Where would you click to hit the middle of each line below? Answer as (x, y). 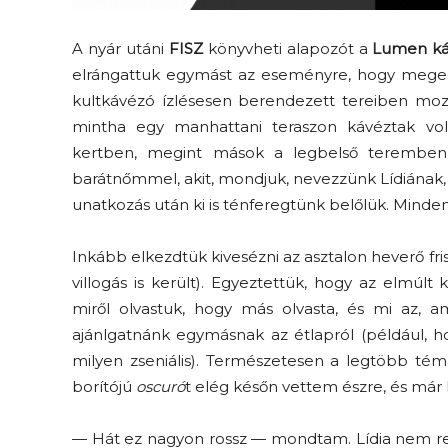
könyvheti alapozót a (287, 48)
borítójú (104, 386)
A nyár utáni (120, 48)
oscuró (160, 386)
